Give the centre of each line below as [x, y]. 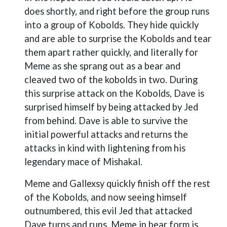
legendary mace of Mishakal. [83, 162]
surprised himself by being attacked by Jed [111, 107]
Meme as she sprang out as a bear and [102, 66]
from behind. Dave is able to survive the [106, 121]
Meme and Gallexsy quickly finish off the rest [117, 183]
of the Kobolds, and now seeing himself [106, 197]
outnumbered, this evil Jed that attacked [108, 211]
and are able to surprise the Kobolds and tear [118, 39]
